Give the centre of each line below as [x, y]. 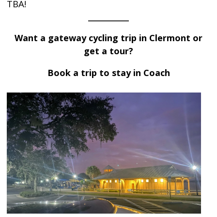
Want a [31, 38]
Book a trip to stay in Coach [108, 73]
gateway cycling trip [92, 38]
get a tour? [108, 51]
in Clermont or [170, 38]
